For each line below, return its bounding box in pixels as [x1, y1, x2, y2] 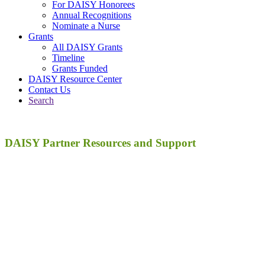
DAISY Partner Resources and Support [5, 137, 196, 150]
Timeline [52, 52, 85, 63]
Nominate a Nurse [52, 20, 120, 31]
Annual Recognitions [52, 9, 131, 20]
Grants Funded [52, 63, 108, 73]
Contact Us [28, 84, 70, 95]
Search [28, 95, 54, 105]
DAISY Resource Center [28, 73, 122, 84]
